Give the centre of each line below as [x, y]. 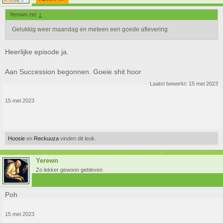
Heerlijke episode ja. [37, 52]
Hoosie [16, 138]
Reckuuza [46, 138]
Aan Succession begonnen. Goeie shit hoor [73, 72]
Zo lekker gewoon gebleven [69, 170]
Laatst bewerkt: [169, 84]
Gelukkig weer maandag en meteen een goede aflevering [90, 29]
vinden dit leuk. [77, 138]
